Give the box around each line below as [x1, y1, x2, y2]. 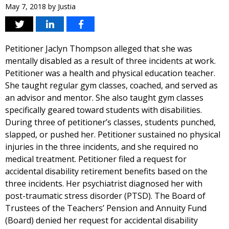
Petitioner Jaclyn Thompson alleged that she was [5, 43, 192, 54]
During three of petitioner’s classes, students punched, [5, 117, 216, 128]
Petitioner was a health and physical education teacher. [5, 67, 215, 79]
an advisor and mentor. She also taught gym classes [5, 92, 203, 103]
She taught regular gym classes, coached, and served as [5, 80, 218, 91]
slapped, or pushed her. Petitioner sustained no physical [5, 129, 220, 140]
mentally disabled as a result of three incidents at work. [5, 55, 216, 66]
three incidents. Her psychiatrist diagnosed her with [5, 178, 202, 189]
